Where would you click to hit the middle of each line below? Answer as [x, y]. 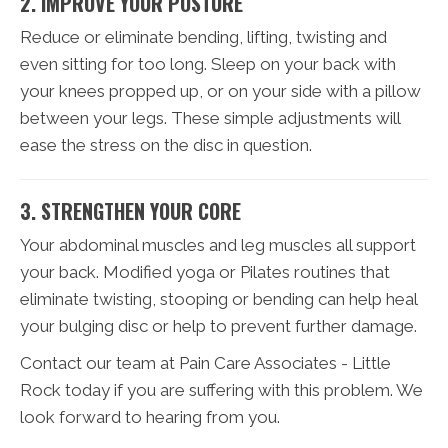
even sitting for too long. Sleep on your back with [208, 63]
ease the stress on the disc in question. [166, 144]
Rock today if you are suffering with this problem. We [221, 389]
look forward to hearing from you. [150, 416]
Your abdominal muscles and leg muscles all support [218, 244]
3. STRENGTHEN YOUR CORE [130, 210]
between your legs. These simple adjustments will [210, 117]
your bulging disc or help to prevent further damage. [218, 325]
